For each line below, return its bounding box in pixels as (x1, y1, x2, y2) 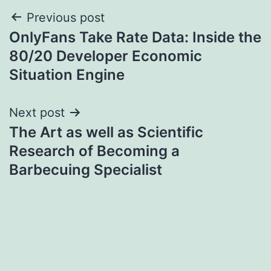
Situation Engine (9, 65, 125, 83)
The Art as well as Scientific (9, 123, 203, 141)
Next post (9, 105, 65, 120)
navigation (8, 34, 114, 62)
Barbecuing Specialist (9, 160, 162, 178)
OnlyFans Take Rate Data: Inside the (9, 28, 261, 46)
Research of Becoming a (9, 142, 180, 160)
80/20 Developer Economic (9, 47, 202, 65)
